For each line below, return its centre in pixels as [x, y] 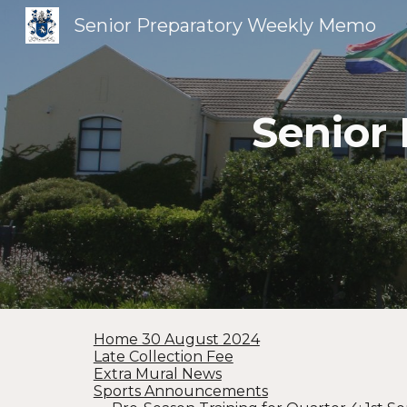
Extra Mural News [157, 374]
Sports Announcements [180, 391]
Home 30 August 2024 [176, 339]
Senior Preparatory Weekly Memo [225, 25]
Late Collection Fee [163, 357]
